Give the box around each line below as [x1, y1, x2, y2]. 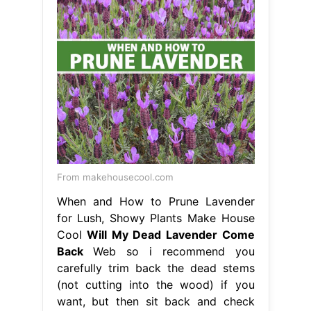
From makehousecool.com [56, 171, 174, 183]
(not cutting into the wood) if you [56, 277, 255, 292]
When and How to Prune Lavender [56, 194, 255, 208]
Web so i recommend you [83, 244, 255, 258]
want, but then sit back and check [56, 294, 255, 308]
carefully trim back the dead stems [56, 260, 255, 275]
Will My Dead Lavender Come [87, 227, 255, 242]
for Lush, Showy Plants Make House [56, 210, 255, 225]
